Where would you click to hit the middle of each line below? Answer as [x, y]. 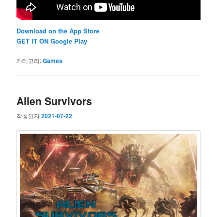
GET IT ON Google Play [52, 41]
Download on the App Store [58, 31]
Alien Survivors [54, 101]
